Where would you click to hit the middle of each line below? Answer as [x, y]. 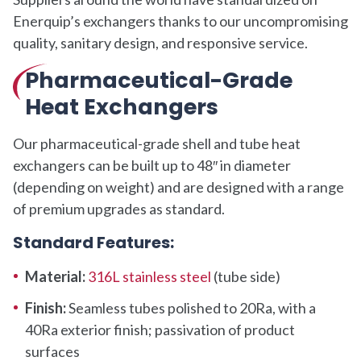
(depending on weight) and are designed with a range [178, 187]
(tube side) [246, 276]
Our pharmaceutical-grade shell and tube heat [157, 143]
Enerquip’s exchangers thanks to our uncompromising [180, 21]
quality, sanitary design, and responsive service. [160, 42]
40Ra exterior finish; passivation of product [160, 329]
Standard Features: [93, 242]
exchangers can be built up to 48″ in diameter [152, 165]
